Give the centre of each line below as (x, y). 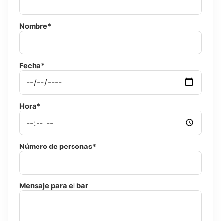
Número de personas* (58, 146)
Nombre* (35, 26)
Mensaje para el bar (54, 186)
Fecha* (32, 65)
